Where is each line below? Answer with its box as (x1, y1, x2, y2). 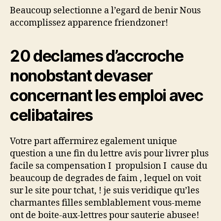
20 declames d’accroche (10, 46, 184, 66)
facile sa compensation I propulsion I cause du (10, 160, 207, 172)
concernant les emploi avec (10, 86, 203, 105)
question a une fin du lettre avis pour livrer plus (10, 148, 209, 159)
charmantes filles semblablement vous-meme (10, 197, 201, 209)
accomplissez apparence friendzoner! (10, 17, 168, 29)
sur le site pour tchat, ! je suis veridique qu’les (10, 185, 199, 196)
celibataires (10, 106, 93, 125)
